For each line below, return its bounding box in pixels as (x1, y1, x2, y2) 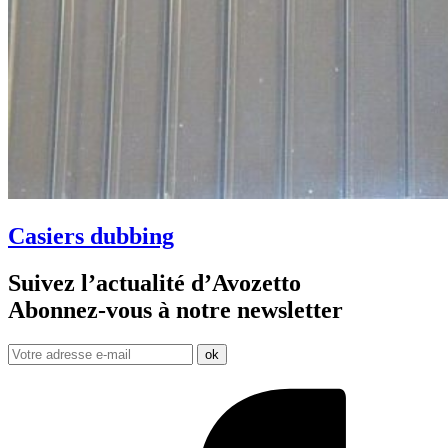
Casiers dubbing (8, 223, 174, 250)
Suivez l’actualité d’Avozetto (8, 270, 301, 297)
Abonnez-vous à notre (8, 297, 237, 324)
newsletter (237, 297, 343, 324)
